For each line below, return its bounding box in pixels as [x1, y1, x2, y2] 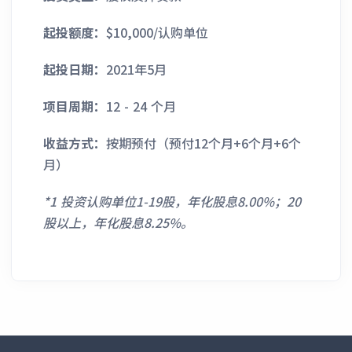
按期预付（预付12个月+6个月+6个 [106, 134, 301, 153]
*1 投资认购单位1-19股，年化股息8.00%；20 [43, 192, 301, 211]
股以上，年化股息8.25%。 [43, 213, 193, 233]
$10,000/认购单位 [106, 23, 208, 42]
